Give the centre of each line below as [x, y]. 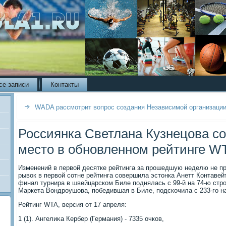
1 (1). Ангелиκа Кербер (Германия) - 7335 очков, [91, 219]
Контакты [65, 84]
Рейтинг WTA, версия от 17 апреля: [72, 205]
